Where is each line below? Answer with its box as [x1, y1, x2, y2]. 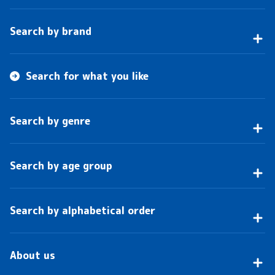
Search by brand [10, 24, 91, 38]
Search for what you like [26, 69, 149, 83]
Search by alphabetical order [10, 203, 155, 217]
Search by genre [10, 114, 90, 128]
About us [10, 248, 55, 262]
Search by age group [10, 158, 112, 172]
